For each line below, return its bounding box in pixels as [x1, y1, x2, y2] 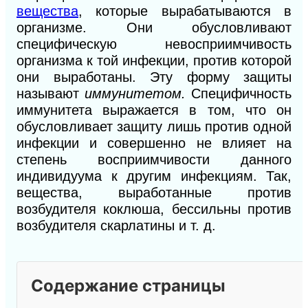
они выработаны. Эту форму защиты [16, 69, 291, 85]
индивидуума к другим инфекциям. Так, [16, 168, 291, 184]
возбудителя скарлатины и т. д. [16, 218, 216, 234]
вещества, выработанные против [16, 185, 291, 201]
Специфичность [191, 86, 291, 102]
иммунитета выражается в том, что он [16, 102, 291, 118]
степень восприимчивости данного [16, 152, 291, 168]
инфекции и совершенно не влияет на [16, 135, 291, 151]
